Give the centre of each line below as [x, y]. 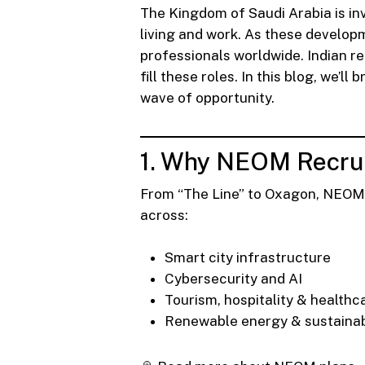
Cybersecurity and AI [233, 278]
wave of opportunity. [207, 98]
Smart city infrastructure [248, 257]
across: [164, 215]
